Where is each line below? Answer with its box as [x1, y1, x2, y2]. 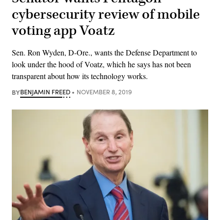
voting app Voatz [12, 21, 115, 40]
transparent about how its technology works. [12, 70, 148, 81]
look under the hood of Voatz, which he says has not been [12, 58, 191, 69]
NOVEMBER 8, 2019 [76, 87, 132, 96]
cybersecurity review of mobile [12, 5, 200, 24]
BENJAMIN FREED [20, 87, 70, 96]
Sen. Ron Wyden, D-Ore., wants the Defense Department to [12, 47, 197, 57]
